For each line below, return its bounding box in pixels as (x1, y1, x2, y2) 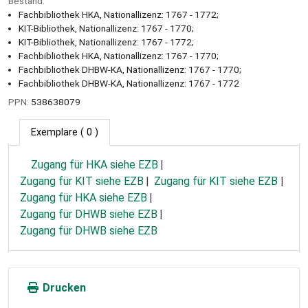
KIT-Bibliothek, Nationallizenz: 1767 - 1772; (19, 36, 194, 47)
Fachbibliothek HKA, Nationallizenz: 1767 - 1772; (19, 8, 219, 20)
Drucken (40, 280, 86, 294)
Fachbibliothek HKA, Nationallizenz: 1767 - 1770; (19, 49, 219, 61)
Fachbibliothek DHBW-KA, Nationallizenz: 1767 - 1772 (19, 77, 239, 89)
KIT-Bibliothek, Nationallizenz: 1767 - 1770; (19, 22, 194, 34)
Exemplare (31, 126, 78, 138)
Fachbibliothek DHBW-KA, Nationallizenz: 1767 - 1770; (19, 63, 241, 75)
